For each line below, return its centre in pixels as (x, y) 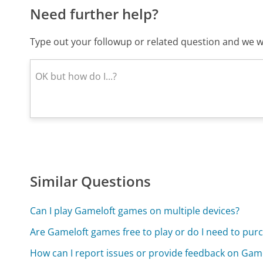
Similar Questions (91, 181)
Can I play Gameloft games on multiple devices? (135, 210)
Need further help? (95, 14)
